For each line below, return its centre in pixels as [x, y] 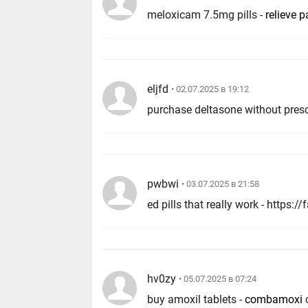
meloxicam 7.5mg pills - [207, 15]
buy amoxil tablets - [196, 299]
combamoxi [274, 299]
